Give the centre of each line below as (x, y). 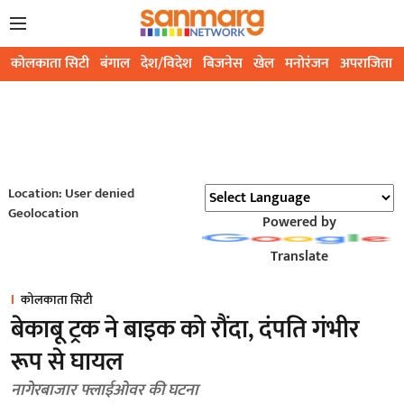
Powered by (299, 223)
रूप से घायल (67, 363)
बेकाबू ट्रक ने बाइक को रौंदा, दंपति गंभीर (185, 330)
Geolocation (43, 214)
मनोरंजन (307, 64)
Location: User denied (71, 194)
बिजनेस (223, 64)
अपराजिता (366, 64)
